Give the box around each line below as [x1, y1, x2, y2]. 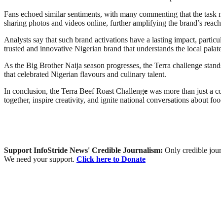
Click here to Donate [76, 155, 146, 164]
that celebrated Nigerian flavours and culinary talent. [4, 70, 166, 79]
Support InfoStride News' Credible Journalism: [4, 146, 165, 155]
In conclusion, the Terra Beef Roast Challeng [4, 87, 144, 96]
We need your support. [4, 155, 76, 164]
